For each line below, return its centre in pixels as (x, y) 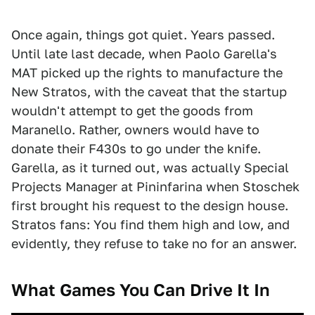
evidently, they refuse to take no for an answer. (154, 244)
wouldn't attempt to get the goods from (132, 111)
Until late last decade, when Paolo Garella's (144, 54)
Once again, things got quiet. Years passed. (143, 35)
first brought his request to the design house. (150, 206)
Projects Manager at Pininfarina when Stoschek (155, 187)
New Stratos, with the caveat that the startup (149, 92)
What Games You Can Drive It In (141, 290)
